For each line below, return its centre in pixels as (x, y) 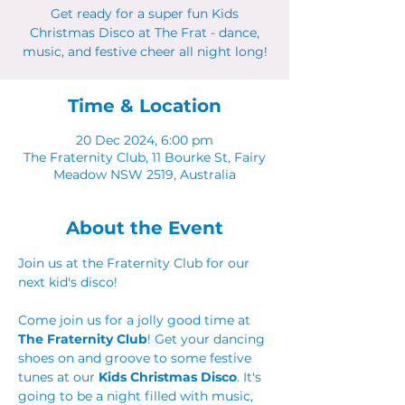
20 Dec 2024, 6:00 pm (145, 140)
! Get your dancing (208, 339)
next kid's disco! (70, 282)
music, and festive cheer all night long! (145, 52)
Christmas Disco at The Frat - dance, (145, 33)
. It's (251, 377)
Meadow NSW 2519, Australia (145, 174)
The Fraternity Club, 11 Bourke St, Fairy (145, 157)
